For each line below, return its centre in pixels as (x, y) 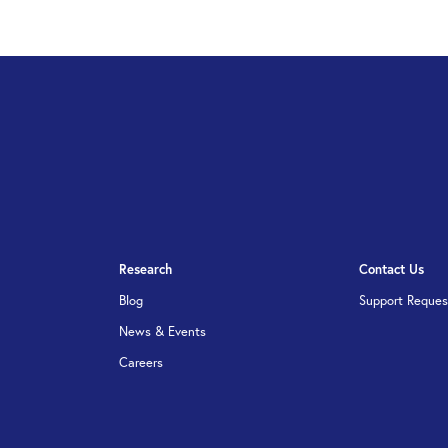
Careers (141, 362)
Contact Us (391, 270)
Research (145, 270)
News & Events (162, 331)
